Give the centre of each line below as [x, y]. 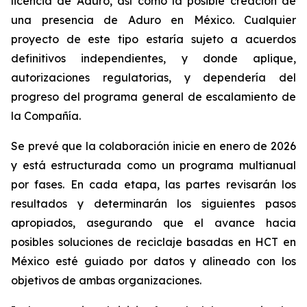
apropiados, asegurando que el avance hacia [153, 223]
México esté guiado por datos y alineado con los [153, 261]
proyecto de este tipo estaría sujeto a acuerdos [153, 39]
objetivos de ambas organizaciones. [106, 280]
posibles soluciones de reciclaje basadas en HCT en [153, 242]
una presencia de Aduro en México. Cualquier [153, 20]
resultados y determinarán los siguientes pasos [153, 204]
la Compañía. [46, 116]
